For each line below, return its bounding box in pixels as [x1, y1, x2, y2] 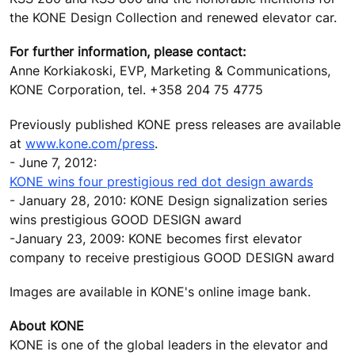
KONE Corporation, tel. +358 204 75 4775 [10, 82, 263, 98]
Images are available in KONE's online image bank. [10, 283, 311, 300]
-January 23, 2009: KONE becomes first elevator [10, 230, 302, 246]
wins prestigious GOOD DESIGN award [10, 211, 242, 227]
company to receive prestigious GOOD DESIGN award [10, 249, 334, 265]
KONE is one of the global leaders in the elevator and [10, 337, 328, 353]
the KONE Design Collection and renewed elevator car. [10, 10, 337, 26]
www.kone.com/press [25, 135, 155, 151]
